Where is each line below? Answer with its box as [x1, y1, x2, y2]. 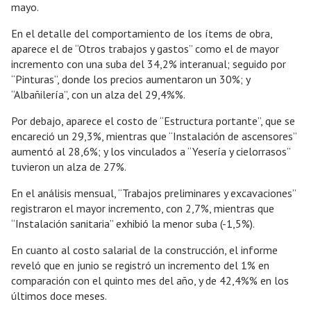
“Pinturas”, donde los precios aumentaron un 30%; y [11, 72, 250, 87]
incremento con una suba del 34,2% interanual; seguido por [11, 57, 286, 72]
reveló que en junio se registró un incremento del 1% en [11, 258, 269, 273]
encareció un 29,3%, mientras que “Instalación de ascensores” [11, 129, 296, 144]
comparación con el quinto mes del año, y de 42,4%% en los [11, 274, 289, 288]
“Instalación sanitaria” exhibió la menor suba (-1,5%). [11, 217, 255, 231]
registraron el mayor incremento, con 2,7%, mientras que [11, 201, 274, 216]
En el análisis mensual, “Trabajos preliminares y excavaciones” [11, 186, 296, 201]
